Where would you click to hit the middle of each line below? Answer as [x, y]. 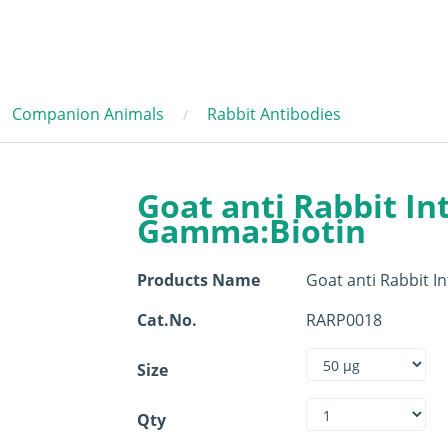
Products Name [199, 279]
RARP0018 [344, 319]
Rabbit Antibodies [274, 113]
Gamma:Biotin [252, 230]
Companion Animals [88, 113]
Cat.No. [167, 319]
